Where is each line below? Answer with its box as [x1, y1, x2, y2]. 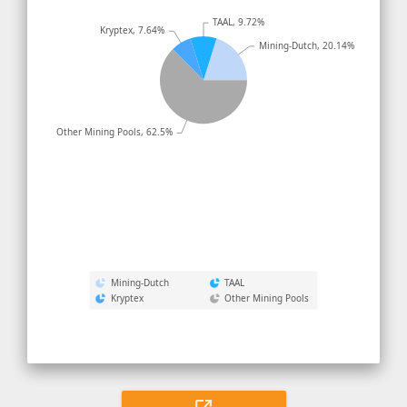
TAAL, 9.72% [213, 15, 264, 28]
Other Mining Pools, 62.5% [55, 125, 173, 138]
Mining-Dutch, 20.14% [258, 39, 354, 52]
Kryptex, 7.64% [100, 24, 165, 36]
